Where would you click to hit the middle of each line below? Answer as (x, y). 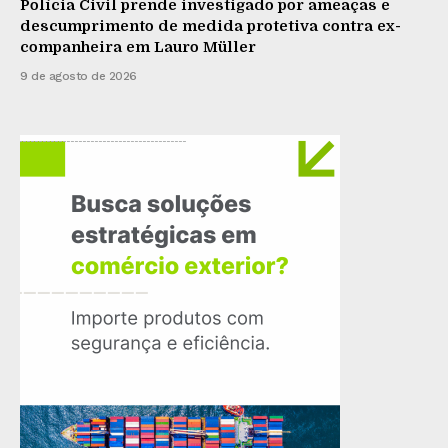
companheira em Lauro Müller (138, 47)
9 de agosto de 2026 (78, 76)
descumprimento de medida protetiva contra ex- (210, 26)
